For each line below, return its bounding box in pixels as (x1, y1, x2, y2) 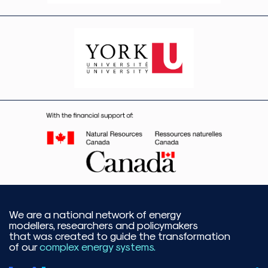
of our (9, 239, 39, 252)
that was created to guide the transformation (9, 229, 230, 242)
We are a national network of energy (9, 207, 181, 220)
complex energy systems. (39, 239, 156, 252)
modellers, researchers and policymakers (9, 218, 198, 231)
